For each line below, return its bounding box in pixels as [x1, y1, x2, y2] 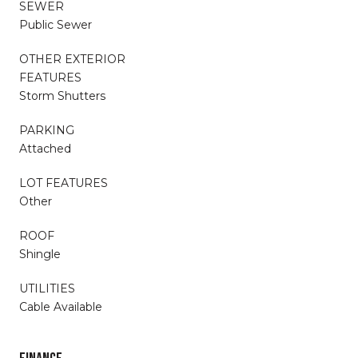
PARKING [19, 122, 74, 137]
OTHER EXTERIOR [19, 51, 125, 66]
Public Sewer [19, 17, 92, 32]
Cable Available [19, 299, 102, 314]
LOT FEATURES [19, 175, 108, 190]
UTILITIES [19, 280, 75, 296]
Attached [19, 141, 71, 156]
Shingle [19, 246, 61, 261]
